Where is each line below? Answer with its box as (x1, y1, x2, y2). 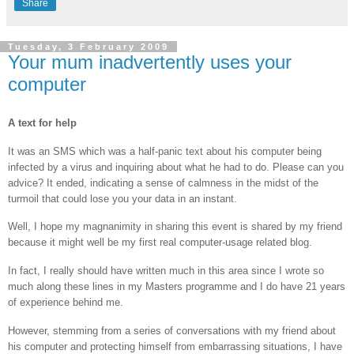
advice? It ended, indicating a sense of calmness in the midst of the (8, 176, 318, 189)
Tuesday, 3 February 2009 (8, 42, 169, 52)
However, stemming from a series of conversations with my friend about (8, 325, 336, 337)
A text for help (8, 116, 77, 129)
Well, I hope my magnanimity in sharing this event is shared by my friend (8, 220, 342, 233)
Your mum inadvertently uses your (8, 51, 292, 73)
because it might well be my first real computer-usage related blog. (8, 236, 312, 249)
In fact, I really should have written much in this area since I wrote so (8, 265, 324, 277)
